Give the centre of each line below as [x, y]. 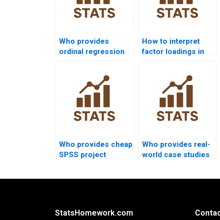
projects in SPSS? [91, 62]
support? [75, 165]
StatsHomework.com [94, 213]
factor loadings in [173, 52]
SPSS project [82, 155]
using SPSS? [165, 165]
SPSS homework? [174, 62]
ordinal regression [92, 52]
